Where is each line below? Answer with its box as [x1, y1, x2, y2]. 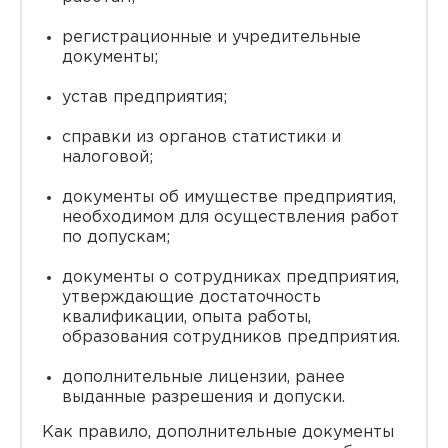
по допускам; [62, 230, 170, 245]
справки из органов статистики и [62, 130, 341, 145]
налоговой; [62, 150, 153, 165]
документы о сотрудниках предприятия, [62, 270, 399, 285]
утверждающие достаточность [62, 290, 321, 305]
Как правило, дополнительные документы [42, 425, 394, 440]
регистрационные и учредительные [62, 30, 361, 45]
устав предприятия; [62, 90, 227, 105]
